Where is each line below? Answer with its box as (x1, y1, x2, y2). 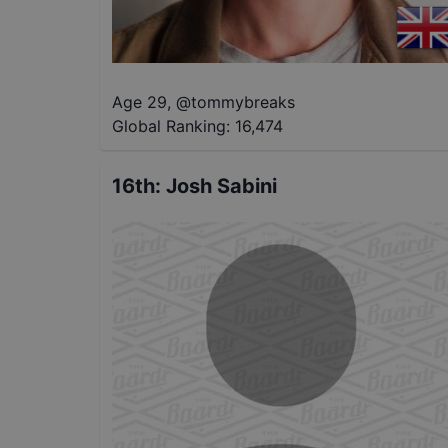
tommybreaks (191, 91, 295, 112)
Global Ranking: (112, 115, 230, 136)
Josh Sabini (166, 173, 277, 198)
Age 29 (112, 91, 167, 112)
